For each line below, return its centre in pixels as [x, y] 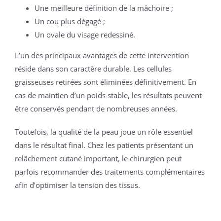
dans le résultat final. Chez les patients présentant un [104, 145]
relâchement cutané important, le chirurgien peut [98, 159]
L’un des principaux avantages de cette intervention [102, 55]
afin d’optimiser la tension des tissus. [77, 185]
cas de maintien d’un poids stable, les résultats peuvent [108, 95]
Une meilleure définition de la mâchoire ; [104, 8]
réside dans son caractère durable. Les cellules [93, 69]
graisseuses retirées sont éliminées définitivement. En [106, 82]
